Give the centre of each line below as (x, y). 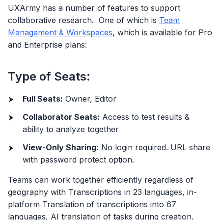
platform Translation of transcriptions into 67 (92, 204)
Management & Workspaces (60, 33)
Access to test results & (145, 117)
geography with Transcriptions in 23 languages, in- (102, 192)
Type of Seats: (49, 76)
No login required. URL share (154, 147)
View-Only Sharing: (61, 147)
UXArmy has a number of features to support (94, 8)
